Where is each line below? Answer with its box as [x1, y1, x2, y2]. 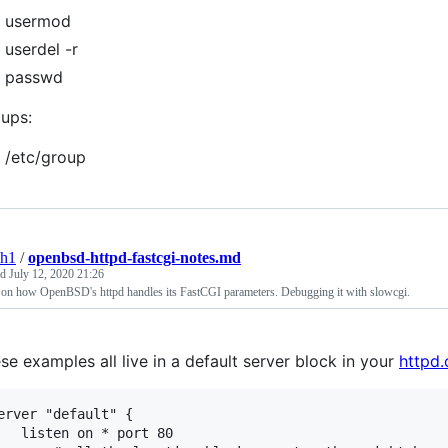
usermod [5, 11, 71, 31]
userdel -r [5, 39, 78, 59]
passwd [5, 67, 63, 87]
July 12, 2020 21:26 [9, 267, 104, 281]
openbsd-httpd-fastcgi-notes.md [28, 249, 241, 266]
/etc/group [5, 147, 86, 167]
